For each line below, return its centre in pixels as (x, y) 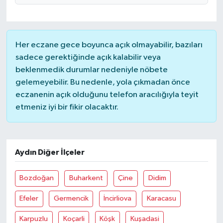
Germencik (71, 199)
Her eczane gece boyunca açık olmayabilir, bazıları (109, 45)
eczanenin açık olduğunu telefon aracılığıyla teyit (107, 95)
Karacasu (161, 199)
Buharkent (86, 178)
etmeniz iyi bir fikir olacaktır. (67, 107)
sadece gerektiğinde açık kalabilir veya (88, 57)
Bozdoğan (37, 178)
